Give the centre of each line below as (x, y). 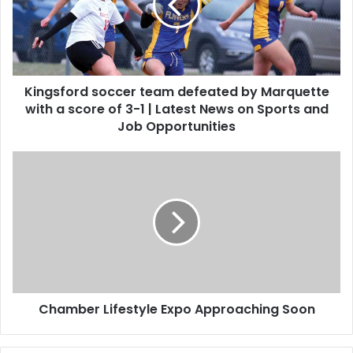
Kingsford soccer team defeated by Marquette (176, 91)
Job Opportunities (176, 126)
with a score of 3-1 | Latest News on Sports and (176, 109)
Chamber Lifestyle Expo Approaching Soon (176, 309)
